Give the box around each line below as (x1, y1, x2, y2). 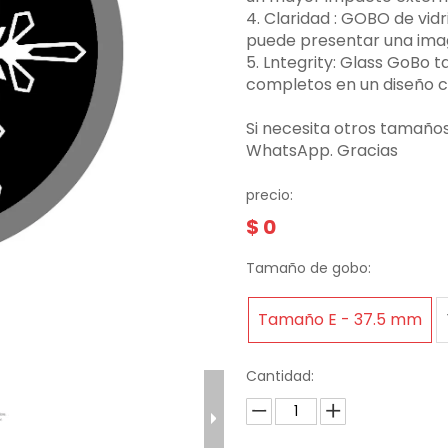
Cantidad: (246, 366, 315, 386)
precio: (246, 185, 294, 205)
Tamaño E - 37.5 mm (258, 308, 423, 331)
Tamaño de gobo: (246, 258, 372, 278)
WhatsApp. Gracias (246, 139, 399, 162)
